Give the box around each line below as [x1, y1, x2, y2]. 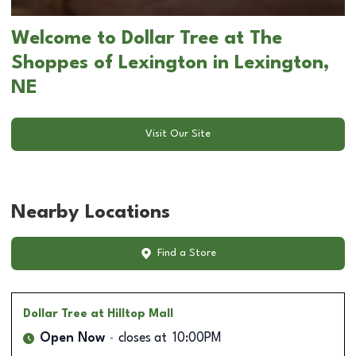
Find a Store [157, 248, 216, 259]
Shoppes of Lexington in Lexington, [11, 53, 330, 73]
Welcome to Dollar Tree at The [11, 29, 282, 48]
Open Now [40, 331, 105, 345]
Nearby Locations [11, 203, 170, 222]
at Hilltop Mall [91, 308, 173, 319]
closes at [118, 331, 167, 345]
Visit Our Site [145, 129, 211, 140]
